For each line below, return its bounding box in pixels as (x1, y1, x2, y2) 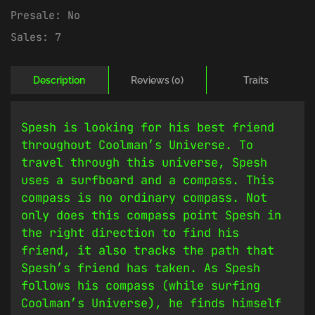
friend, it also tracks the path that (21, 243, 274, 259)
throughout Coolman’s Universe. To (21, 137, 253, 153)
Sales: (11, 30, 55, 45)
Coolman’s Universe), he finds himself (21, 295, 281, 311)
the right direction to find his (21, 225, 239, 241)
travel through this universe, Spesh (21, 155, 267, 171)
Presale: (11, 8, 67, 23)
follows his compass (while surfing (21, 278, 260, 294)
